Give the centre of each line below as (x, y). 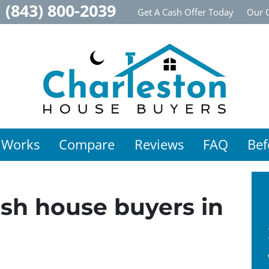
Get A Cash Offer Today (185, 12)
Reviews (159, 144)
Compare (87, 144)
